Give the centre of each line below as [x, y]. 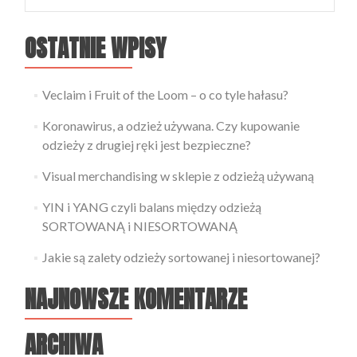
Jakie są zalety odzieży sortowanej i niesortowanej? [181, 257]
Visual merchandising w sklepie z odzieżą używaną [178, 175]
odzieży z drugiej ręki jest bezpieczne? [146, 144]
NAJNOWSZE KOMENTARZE [136, 299]
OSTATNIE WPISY [95, 48]
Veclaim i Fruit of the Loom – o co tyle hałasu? [165, 94]
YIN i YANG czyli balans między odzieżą [151, 206]
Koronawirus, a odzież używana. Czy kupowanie [171, 125]
